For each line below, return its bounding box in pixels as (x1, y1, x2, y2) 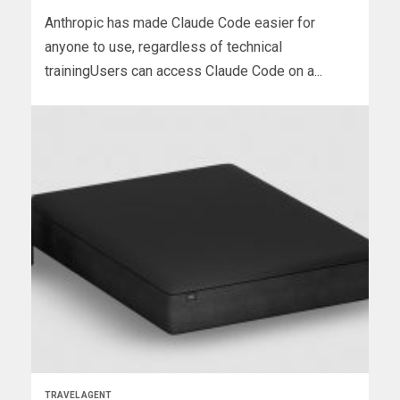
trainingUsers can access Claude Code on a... (45, 62, 322, 80)
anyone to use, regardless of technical (45, 38, 282, 56)
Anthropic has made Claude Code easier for (45, 14, 315, 32)
